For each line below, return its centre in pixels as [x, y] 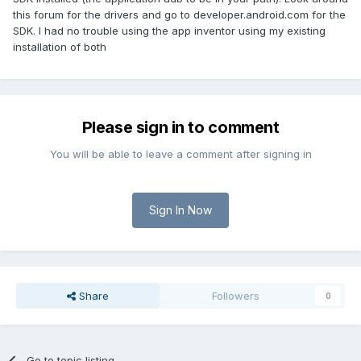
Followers [236, 296]
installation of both [60, 47]
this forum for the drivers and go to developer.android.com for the [179, 15]
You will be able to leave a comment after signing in [180, 154]
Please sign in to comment [180, 128]
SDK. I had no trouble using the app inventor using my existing [169, 31]
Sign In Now [180, 210]
